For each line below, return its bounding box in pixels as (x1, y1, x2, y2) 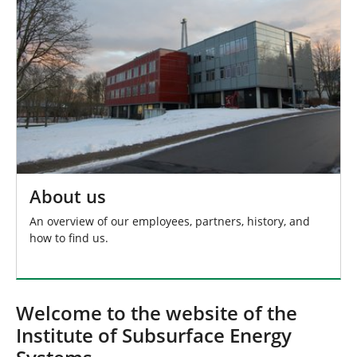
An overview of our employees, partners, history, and (29, 214, 310, 229)
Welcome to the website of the (16, 300, 297, 327)
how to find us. (29, 230, 108, 246)
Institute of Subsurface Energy (16, 323, 292, 349)
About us (29, 185, 106, 209)
